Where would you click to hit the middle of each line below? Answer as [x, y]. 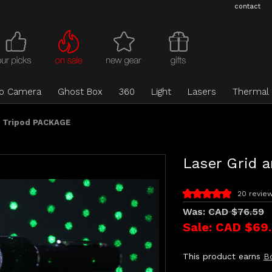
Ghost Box [80, 92]
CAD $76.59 [236, 212]
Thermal [250, 92]
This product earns [223, 256]
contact [247, 7]
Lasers [202, 92]
